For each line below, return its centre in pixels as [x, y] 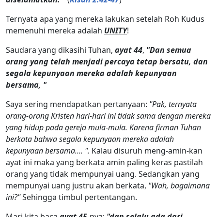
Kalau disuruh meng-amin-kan [147, 150]
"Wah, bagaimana [179, 185]
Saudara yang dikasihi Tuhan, [60, 50]
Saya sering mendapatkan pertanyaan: [77, 104]
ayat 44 [129, 50]
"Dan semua [169, 50]
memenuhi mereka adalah [55, 30]
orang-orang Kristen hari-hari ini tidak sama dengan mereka [108, 116]
